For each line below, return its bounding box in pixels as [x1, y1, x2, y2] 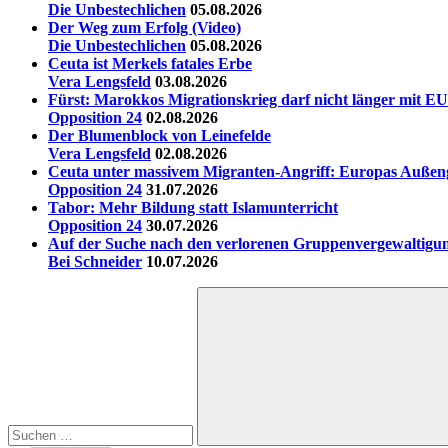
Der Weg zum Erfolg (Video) [48, 19, 241, 37]
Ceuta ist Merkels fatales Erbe [48, 55, 252, 73]
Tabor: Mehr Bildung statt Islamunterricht [48, 199, 338, 217]
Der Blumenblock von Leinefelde [48, 127, 271, 145]
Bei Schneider [48, 253, 142, 271]
